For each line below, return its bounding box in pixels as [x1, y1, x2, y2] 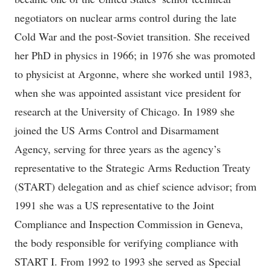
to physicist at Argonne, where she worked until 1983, [15, 67, 252, 81]
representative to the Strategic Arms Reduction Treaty [15, 160, 250, 175]
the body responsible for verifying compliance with [15, 235, 238, 250]
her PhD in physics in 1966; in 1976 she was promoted [15, 48, 255, 62]
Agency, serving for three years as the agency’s [15, 142, 221, 156]
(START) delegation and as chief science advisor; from [15, 179, 256, 194]
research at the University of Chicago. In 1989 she [15, 104, 235, 119]
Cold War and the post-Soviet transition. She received [15, 29, 250, 44]
